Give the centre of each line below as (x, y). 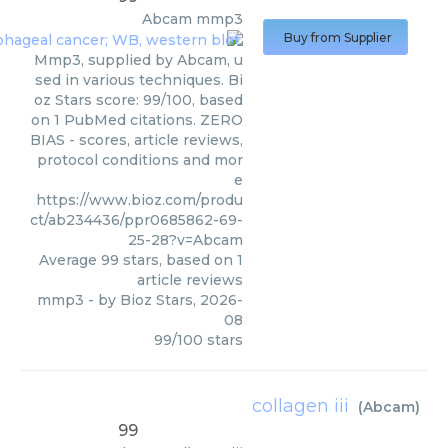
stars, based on (178, 260)
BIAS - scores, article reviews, (136, 140)
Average (70, 260)
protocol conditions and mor (140, 160)
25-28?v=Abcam (185, 240)
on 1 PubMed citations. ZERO (137, 120)
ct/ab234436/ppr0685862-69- (136, 220)
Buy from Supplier (338, 37)
